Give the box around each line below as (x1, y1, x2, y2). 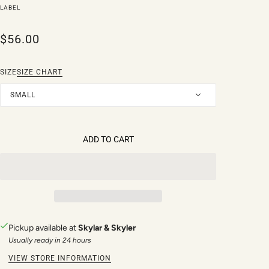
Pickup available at (8, 222, 78, 233)
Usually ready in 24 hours (8, 235, 91, 244)
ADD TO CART (82, 134, 134, 145)
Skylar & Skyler (78, 222, 136, 233)
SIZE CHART (17, 67, 62, 76)
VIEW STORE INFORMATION (8, 253, 111, 262)
